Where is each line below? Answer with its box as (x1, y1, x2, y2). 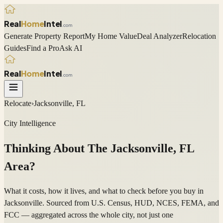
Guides (4, 43, 26, 52)
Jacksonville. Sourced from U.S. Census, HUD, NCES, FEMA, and (4, 199, 219, 208)
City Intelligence (4, 119, 56, 128)
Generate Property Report (4, 31, 85, 40)
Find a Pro (26, 43, 59, 52)
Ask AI (59, 43, 82, 52)
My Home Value (85, 31, 137, 40)
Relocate (4, 99, 31, 108)
